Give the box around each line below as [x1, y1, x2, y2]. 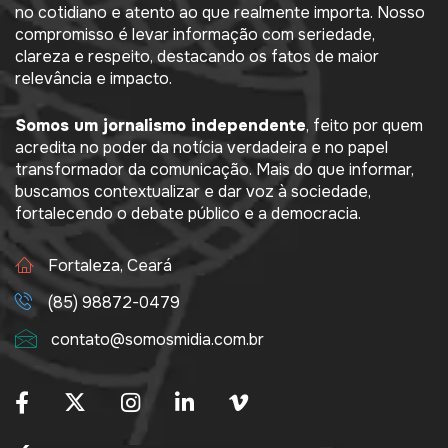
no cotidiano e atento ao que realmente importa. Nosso [15, 2, 425, 24]
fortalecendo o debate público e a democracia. [15, 203, 361, 225]
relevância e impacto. [15, 68, 172, 90]
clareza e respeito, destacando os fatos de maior [15, 46, 379, 68]
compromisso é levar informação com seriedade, [15, 24, 375, 46]
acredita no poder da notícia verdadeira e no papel [15, 137, 388, 159]
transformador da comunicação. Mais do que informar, [15, 159, 414, 181]
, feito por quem [306, 115, 423, 137]
